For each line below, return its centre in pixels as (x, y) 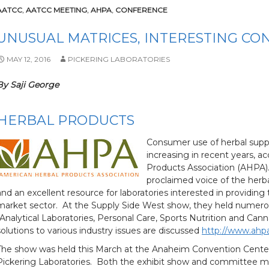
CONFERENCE (141, 10)
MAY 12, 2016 (29, 59)
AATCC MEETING (56, 10)
